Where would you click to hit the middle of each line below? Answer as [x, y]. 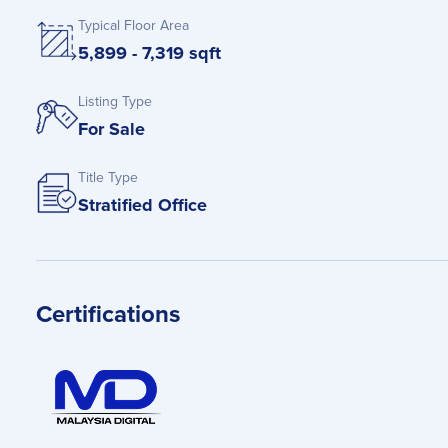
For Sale [111, 129]
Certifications [108, 315]
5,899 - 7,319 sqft [149, 53]
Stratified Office [142, 205]
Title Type [108, 178]
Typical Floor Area [133, 26]
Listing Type [115, 102]
